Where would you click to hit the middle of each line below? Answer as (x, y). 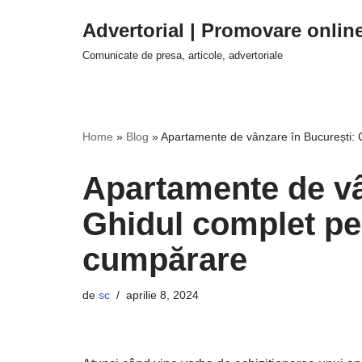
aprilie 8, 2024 (162, 295)
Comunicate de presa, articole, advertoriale (183, 55)
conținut (35, 88)
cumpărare (165, 259)
